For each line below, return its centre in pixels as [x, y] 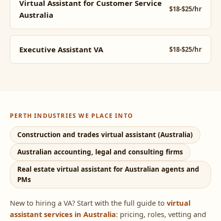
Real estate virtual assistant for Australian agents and [108, 169]
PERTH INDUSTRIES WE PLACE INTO [72, 115]
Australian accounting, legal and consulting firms [100, 152]
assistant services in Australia [63, 214]
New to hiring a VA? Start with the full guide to [88, 203]
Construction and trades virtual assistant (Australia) [105, 134]
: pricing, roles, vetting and [161, 214]
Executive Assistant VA [61, 49]
